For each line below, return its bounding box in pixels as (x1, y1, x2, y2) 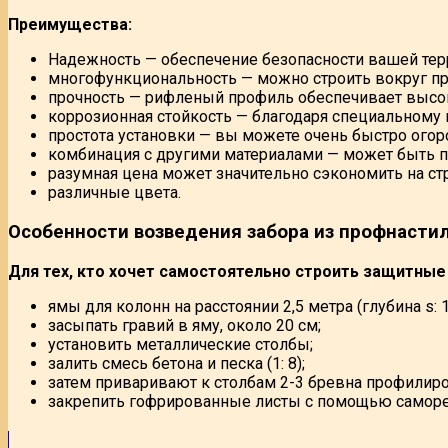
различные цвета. (48, 183, 181, 203)
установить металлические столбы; (48, 334, 313, 354)
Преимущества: (8, 15, 132, 35)
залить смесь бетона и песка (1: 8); (48, 353, 305, 373)
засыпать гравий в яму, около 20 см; (48, 315, 321, 335)
